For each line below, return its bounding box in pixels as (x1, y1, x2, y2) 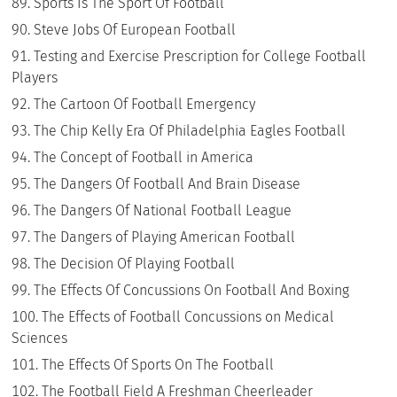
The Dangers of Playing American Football (34, 228, 296, 245)
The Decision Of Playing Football (34, 254, 236, 272)
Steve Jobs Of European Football (34, 20, 237, 38)
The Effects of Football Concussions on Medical (42, 307, 335, 325)
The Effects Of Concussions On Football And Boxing (34, 281, 350, 299)
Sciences (12, 329, 68, 346)
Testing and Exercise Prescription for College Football (34, 47, 367, 65)
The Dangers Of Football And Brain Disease (34, 175, 301, 192)
